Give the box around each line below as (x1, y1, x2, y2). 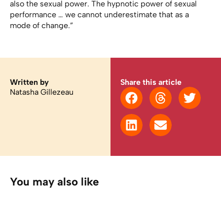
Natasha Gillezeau (10, 87, 74, 97)
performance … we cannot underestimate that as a (10, 10, 189, 19)
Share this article (120, 77, 182, 87)
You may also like (10, 175, 99, 189)
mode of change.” (10, 21, 73, 30)
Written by (10, 77, 49, 87)
